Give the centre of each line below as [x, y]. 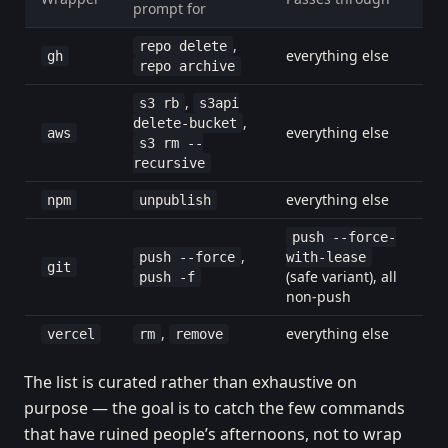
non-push [318, 296]
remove [199, 334]
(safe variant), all [341, 276]
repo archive [187, 66]
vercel [71, 334]
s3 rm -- [171, 143]
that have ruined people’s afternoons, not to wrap [213, 434]
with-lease [326, 257]
